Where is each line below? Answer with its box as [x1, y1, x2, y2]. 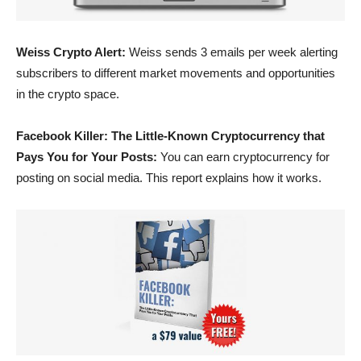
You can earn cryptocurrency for [157, 150, 330, 164]
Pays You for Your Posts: [16, 150, 157, 164]
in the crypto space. [16, 87, 119, 102]
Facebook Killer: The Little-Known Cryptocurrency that [16, 129, 325, 143]
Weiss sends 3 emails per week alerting [126, 45, 338, 60]
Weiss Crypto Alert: [16, 45, 126, 60]
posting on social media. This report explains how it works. [16, 171, 322, 185]
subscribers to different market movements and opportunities [16, 66, 335, 81]
